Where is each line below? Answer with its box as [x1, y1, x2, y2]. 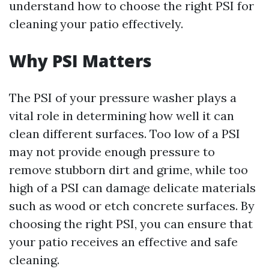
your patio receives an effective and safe [9, 234, 238, 249]
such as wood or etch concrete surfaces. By [9, 198, 255, 213]
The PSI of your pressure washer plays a [9, 90, 237, 105]
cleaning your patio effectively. [9, 16, 183, 31]
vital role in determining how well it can [9, 108, 234, 123]
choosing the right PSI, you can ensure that [9, 216, 253, 231]
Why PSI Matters [9, 49, 152, 72]
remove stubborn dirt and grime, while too [9, 162, 248, 177]
